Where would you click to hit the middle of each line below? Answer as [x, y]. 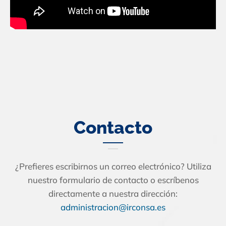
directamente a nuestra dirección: [113, 193]
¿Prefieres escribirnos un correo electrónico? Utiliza [113, 166]
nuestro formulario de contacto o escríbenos [113, 180]
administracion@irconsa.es [113, 207]
